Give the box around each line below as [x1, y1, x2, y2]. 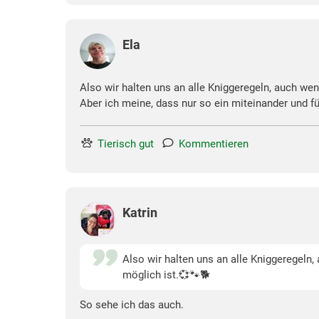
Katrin [122, 204, 157, 220]
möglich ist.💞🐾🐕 [122, 268, 210, 281]
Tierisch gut [98, 137, 154, 150]
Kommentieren [179, 137, 249, 150]
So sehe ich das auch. [80, 298, 184, 311]
